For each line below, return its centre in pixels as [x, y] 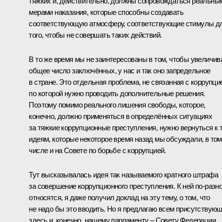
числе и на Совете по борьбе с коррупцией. [97, 151]
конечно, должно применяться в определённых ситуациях [121, 116]
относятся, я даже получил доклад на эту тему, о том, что [119, 198]
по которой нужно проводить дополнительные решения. [117, 94]
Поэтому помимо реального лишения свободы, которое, [117, 105]
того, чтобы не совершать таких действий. [95, 35]
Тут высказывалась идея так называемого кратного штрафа [123, 175]
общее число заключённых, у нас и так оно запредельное [120, 71]
